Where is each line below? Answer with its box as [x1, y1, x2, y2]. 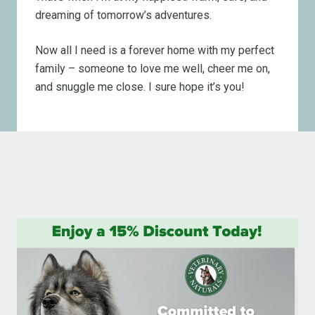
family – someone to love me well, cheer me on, [35, 61, 271, 75]
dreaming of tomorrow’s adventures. [35, 8, 212, 22]
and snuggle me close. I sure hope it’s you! [35, 79, 245, 94]
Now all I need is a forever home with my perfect [35, 43, 275, 57]
